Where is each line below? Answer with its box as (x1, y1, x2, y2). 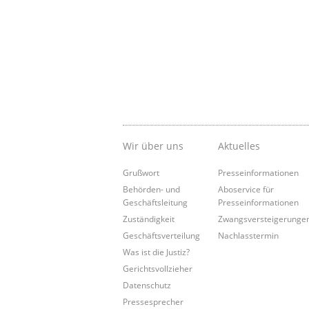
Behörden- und (123, 183, 180, 195)
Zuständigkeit (123, 213, 175, 225)
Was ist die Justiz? (123, 246, 190, 258)
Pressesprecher (123, 296, 183, 308)
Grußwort (123, 167, 159, 179)
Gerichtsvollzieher (123, 263, 192, 275)
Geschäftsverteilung (123, 230, 200, 241)
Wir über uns (123, 139, 183, 153)
